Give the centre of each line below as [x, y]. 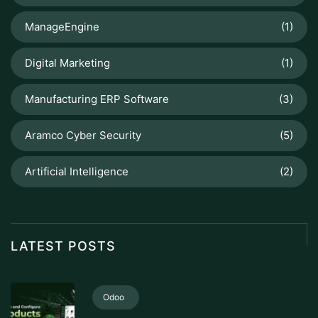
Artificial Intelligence [77, 171]
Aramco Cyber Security [83, 135]
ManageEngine [62, 27]
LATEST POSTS [63, 246]
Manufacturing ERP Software [97, 99]
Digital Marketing [67, 63]
